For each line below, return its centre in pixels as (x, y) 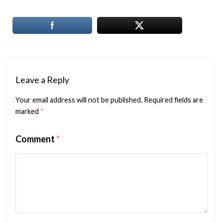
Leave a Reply (42, 79)
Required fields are (173, 100)
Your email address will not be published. (79, 100)
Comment (36, 139)
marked (28, 111)
